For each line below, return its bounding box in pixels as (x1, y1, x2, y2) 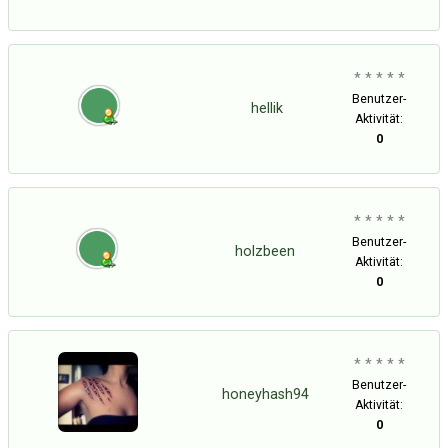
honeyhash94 (222, 386, 309, 403)
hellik (250, 100, 283, 117)
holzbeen (234, 243, 295, 260)
